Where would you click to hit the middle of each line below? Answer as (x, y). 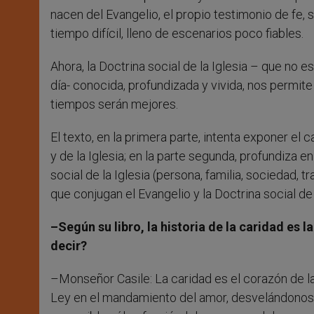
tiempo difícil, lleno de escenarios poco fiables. (177, 34)
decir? (69, 246)
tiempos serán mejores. (114, 104)
